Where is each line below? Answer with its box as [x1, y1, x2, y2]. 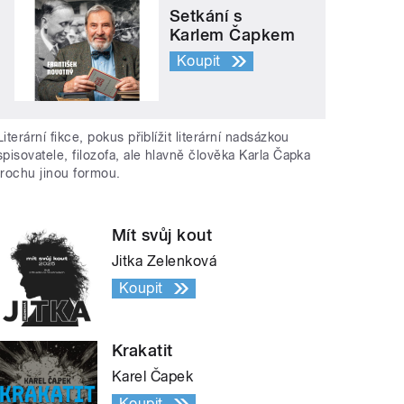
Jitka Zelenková [112, 252, 217, 271]
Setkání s [170, 5, 243, 25]
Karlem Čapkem [170, 24, 296, 44]
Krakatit [112, 341, 173, 361]
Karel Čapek [112, 368, 194, 386]
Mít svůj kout [112, 225, 213, 245]
